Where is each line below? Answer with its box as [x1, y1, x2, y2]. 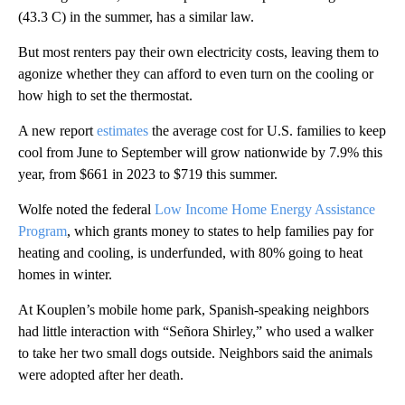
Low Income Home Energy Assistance [155, 201, 375, 217]
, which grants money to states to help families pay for [67, 222, 373, 239]
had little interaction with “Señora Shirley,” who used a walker [18, 323, 373, 339]
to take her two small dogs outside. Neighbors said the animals [18, 344, 372, 361]
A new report [18, 122, 97, 138]
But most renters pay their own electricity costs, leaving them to [18, 43, 379, 60]
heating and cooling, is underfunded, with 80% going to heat [18, 244, 363, 260]
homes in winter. [18, 266, 112, 282]
